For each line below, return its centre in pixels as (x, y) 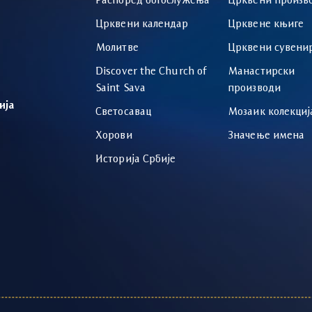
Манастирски (262, 71)
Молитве (117, 48)
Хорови (114, 135)
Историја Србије (136, 159)
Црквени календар (142, 24)
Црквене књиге (266, 24)
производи (254, 88)
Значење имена (266, 135)
